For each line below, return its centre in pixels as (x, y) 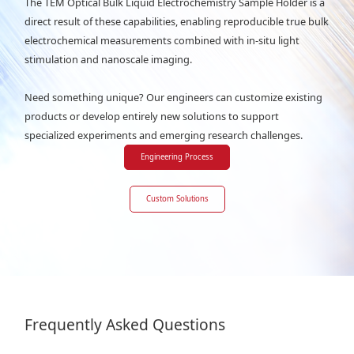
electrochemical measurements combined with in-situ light (162, 40)
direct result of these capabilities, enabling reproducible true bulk (177, 21)
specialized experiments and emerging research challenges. (164, 135)
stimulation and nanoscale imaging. (109, 59)
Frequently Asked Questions (125, 324)
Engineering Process (177, 156)
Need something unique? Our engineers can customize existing (174, 97)
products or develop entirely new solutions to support (152, 116)
